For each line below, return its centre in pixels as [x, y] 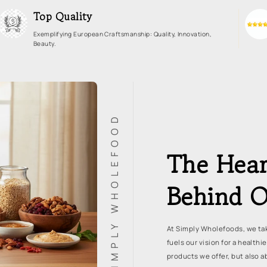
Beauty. [45, 44]
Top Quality [63, 17]
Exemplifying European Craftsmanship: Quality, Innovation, [122, 34]
